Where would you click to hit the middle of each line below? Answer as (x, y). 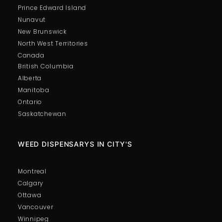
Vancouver (35, 207)
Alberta (30, 78)
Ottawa (29, 195)
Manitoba (33, 90)
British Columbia (46, 66)
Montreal (32, 171)
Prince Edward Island (52, 7)
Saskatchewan (42, 113)
